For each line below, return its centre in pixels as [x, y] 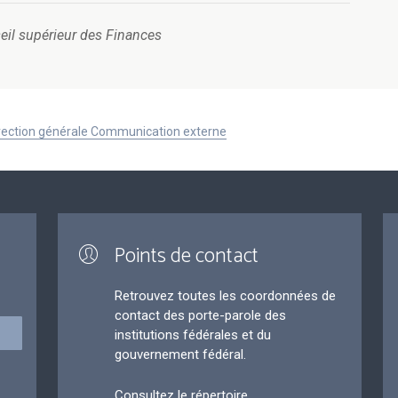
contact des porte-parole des [200, 316]
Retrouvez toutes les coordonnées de [225, 296]
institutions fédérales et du [192, 335]
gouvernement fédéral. [180, 355]
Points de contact [186, 257]
